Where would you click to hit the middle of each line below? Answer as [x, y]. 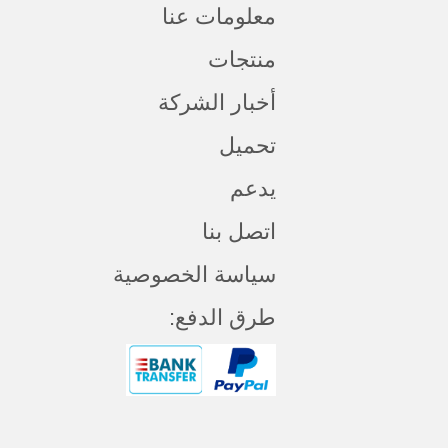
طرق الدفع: [222, 318]
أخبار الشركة [217, 103]
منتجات [242, 60]
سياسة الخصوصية [194, 275]
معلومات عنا [219, 17]
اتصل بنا [239, 232]
